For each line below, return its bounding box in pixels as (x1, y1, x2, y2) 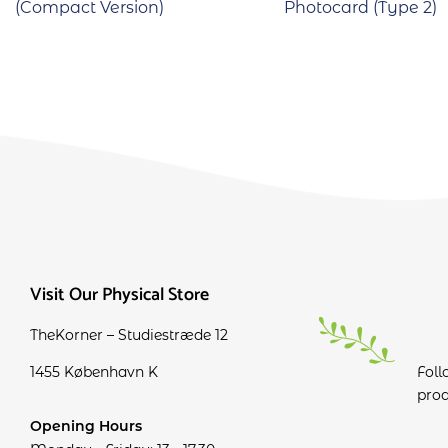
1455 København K (30, 363, 158, 382)
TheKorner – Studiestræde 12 (30, 326, 228, 345)
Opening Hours (30, 417, 142, 436)
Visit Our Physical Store (30, 280, 209, 311)
